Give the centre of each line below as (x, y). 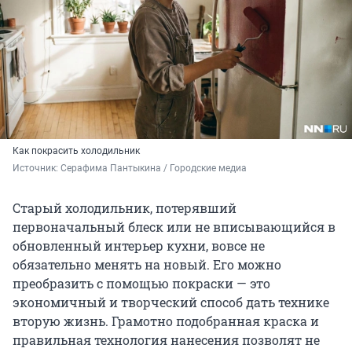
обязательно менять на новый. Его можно (147, 265)
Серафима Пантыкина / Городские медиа (154, 169)
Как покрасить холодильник (76, 151)
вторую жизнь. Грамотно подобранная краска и (166, 321)
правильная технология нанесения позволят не (166, 340)
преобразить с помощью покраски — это (141, 284)
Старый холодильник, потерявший (125, 208)
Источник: (37, 169)
